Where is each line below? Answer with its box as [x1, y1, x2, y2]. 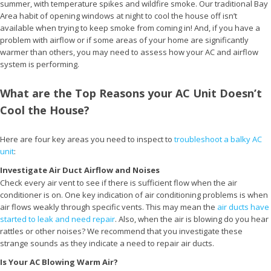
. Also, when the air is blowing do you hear [115, 214, 269, 225]
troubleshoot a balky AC [174, 134, 262, 145]
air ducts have [217, 201, 269, 213]
